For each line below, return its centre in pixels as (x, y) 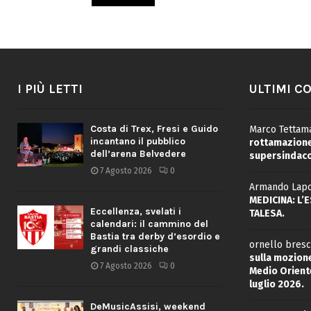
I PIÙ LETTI (50, 89)
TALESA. (267, 213)
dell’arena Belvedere (138, 154)
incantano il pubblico (138, 141)
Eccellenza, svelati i (136, 211)
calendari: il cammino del (149, 224)
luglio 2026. (276, 284)
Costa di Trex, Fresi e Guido (154, 129)
